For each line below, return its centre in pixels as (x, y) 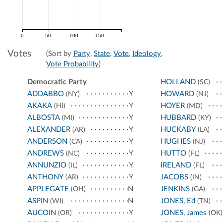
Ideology (147, 54)
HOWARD (177, 94)
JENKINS (175, 189)
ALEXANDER (49, 130)
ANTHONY (45, 177)
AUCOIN (42, 213)
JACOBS (174, 177)
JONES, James (183, 213)
